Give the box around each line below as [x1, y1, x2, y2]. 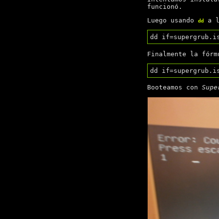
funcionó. [147, 2, 182, 10]
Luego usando [147, 16, 198, 24]
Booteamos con [147, 84, 202, 91]
